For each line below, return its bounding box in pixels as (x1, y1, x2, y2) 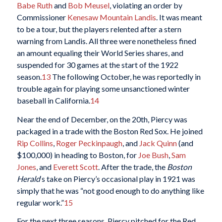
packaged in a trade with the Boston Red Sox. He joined (16, 126, 203, 136)
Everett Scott (53, 162, 98, 171)
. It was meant (156, 12, 202, 22)
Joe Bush (138, 150, 168, 160)
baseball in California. (16, 96, 90, 106)
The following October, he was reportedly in (50, 72, 201, 82)
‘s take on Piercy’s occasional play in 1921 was (40, 173, 195, 183)
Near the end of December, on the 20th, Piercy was (16, 114, 187, 124)
